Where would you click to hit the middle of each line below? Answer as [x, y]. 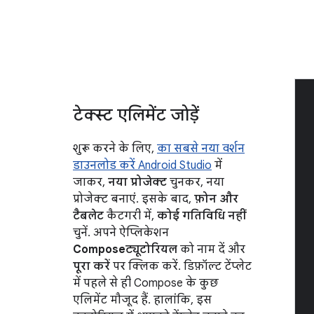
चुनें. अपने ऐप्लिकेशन [121, 233]
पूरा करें [91, 266]
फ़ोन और [216, 199]
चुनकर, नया [196, 182]
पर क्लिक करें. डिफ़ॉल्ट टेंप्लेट [181, 266]
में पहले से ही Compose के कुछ [146, 283]
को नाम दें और [211, 250]
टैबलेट [88, 216]
